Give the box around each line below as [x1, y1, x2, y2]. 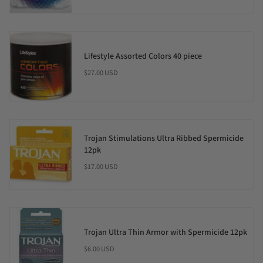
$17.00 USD [83, 161, 118, 173]
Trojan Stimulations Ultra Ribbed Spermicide [83, 133, 244, 145]
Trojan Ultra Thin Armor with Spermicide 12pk [83, 227, 247, 239]
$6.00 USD [83, 244, 114, 255]
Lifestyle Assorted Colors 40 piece [83, 50, 202, 63]
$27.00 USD [83, 68, 118, 79]
